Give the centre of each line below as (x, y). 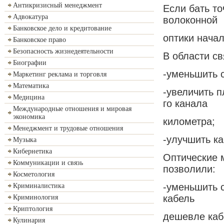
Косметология (34, 174)
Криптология (33, 209)
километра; (189, 121)
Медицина (29, 97)
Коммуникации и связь (48, 163)
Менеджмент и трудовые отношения (68, 128)
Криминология (35, 197)
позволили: (189, 169)
